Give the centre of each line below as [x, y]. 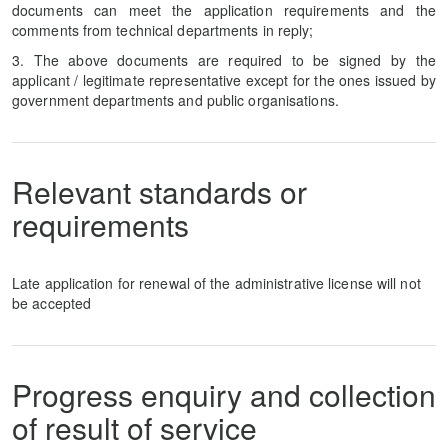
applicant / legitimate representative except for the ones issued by [224, 80]
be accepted [52, 303]
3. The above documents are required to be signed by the [224, 60]
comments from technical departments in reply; [163, 30]
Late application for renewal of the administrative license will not [216, 283]
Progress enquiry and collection [224, 394]
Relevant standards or [159, 191]
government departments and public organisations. [175, 100]
